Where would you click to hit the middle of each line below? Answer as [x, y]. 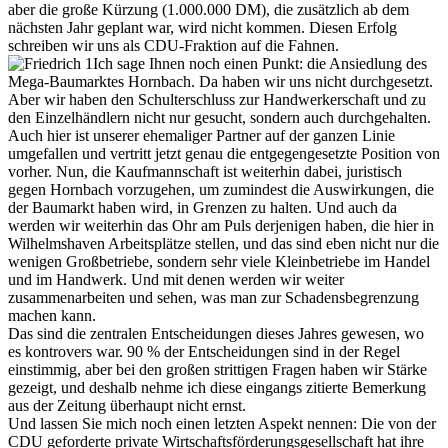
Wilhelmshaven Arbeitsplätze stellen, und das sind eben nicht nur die [223, 244]
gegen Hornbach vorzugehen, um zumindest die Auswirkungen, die [221, 190]
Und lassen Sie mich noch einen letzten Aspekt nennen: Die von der [222, 424]
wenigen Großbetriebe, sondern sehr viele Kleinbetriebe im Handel [219, 262]
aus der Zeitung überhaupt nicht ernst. [127, 406]
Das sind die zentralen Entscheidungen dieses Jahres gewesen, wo [216, 334]
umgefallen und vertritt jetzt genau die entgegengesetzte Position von [224, 154]
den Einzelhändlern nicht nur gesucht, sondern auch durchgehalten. [219, 118]
